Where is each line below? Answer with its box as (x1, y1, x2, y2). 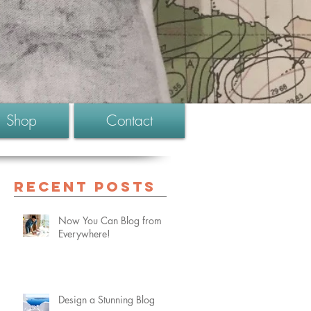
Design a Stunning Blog (58, 293, 155, 306)
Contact (106, 111, 153, 130)
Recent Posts (14, 178, 156, 195)
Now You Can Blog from (58, 214, 162, 227)
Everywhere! (58, 227, 110, 240)
